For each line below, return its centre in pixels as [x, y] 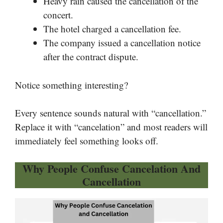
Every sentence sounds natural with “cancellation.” [111, 113]
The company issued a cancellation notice [122, 43]
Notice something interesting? [71, 85]
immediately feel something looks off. [87, 141]
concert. [58, 15]
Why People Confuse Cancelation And [111, 168]
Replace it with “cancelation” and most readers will [111, 127]
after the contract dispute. [91, 57]
